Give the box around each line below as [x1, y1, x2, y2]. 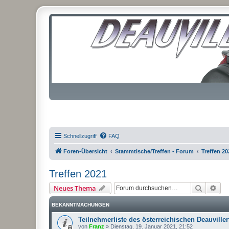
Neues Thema [54, 184, 96, 193]
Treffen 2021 [49, 168, 107, 179]
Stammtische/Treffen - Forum [115, 148, 194, 154]
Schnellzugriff [63, 133, 97, 139]
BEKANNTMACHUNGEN [52, 202, 109, 208]
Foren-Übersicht [63, 148, 107, 154]
